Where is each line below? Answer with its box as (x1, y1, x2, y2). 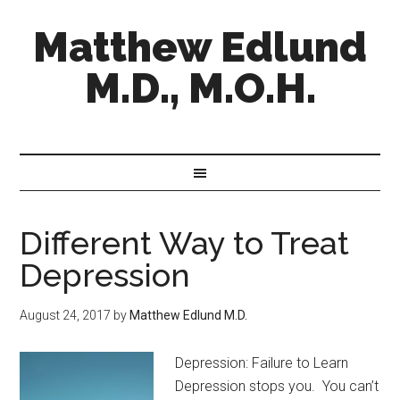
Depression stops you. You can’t (175, 378, 379, 395)
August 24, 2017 (20, 308, 112, 322)
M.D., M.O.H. (84, 64, 316, 112)
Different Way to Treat (20, 224, 350, 262)
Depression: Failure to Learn (175, 354, 349, 371)
